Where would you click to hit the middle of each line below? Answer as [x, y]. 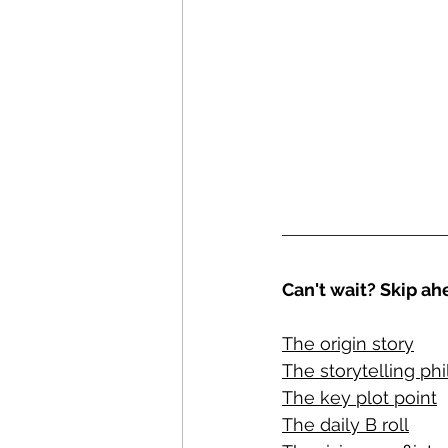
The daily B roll [345, 424]
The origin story [348, 343]
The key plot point [359, 397]
